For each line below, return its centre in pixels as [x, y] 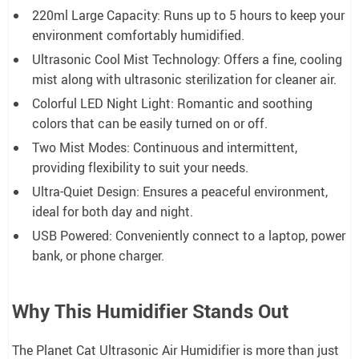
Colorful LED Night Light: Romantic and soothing [172, 103]
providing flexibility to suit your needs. [140, 167]
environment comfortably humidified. [138, 35]
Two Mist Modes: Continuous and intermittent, [165, 147]
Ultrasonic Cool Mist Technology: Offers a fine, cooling [187, 59]
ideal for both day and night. [113, 211]
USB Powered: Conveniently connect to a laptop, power [189, 235]
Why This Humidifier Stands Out [150, 311]
